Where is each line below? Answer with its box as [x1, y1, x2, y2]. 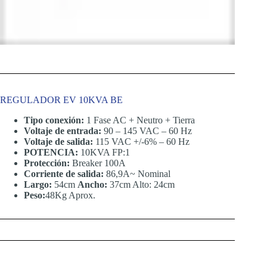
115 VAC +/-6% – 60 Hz [93, 136, 190, 147]
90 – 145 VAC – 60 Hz [101, 125, 192, 136]
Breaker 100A [70, 157, 126, 168]
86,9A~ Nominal [104, 168, 170, 179]
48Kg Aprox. [45, 190, 95, 200]
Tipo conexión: [24, 114, 84, 125]
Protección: [24, 157, 70, 168]
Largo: [24, 179, 52, 190]
